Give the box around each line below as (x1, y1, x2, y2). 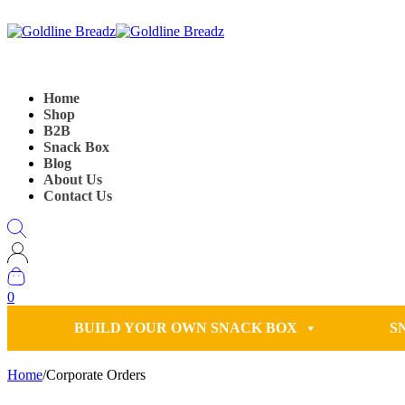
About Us (43, 172, 102, 187)
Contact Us (43, 188, 112, 203)
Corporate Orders (46, 367, 146, 382)
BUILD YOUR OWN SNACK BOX (73, 320, 297, 335)
